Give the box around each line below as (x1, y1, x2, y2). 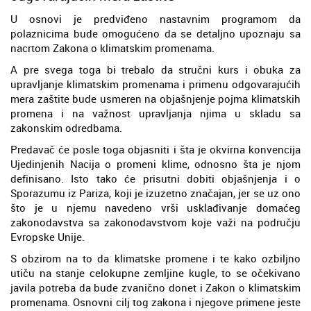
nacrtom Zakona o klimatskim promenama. (10, 41, 215, 56)
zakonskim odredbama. (10, 121, 122, 135)
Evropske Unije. (10, 230, 85, 244)
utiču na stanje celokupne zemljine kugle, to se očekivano (10, 266, 301, 280)
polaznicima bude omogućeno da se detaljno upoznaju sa (10, 26, 301, 41)
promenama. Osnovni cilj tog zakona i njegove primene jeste (10, 295, 301, 310)
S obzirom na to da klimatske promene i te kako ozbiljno (10, 251, 301, 266)
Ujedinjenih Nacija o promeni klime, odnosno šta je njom (10, 157, 301, 171)
